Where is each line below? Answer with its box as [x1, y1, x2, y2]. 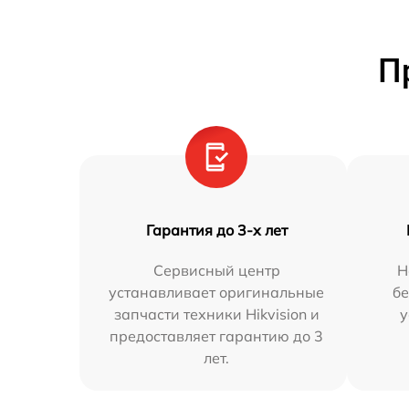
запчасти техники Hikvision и [113, 305, 320, 324]
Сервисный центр [152, 261, 280, 280]
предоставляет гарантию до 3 [110, 327, 324, 346]
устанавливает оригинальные [109, 283, 325, 302]
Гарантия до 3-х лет [145, 221, 288, 240]
